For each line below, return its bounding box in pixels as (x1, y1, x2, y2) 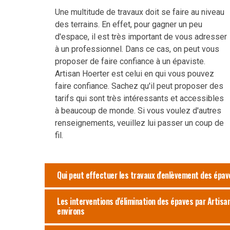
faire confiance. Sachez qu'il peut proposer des (55, 81, 223, 91)
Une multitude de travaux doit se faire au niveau (55, 7, 224, 17)
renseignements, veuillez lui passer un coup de (55, 118, 224, 128)
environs (57, 204, 84, 217)
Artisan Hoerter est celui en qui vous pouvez (55, 68, 214, 79)
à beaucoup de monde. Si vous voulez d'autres (55, 105, 221, 116)
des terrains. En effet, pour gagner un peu (55, 19, 202, 29)
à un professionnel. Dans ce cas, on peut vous (55, 44, 219, 54)
